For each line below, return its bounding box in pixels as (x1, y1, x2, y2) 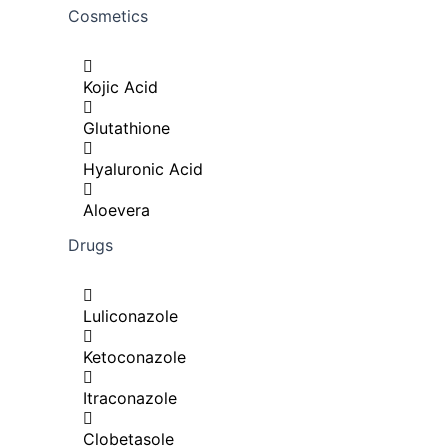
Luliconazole (83, 306, 178, 326)
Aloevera (83, 200, 150, 220)
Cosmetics (68, 6, 148, 26)
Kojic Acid (83, 77, 158, 97)
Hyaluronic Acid (83, 159, 203, 179)
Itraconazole (83, 388, 177, 408)
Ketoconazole (83, 347, 186, 367)
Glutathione (83, 118, 170, 138)
